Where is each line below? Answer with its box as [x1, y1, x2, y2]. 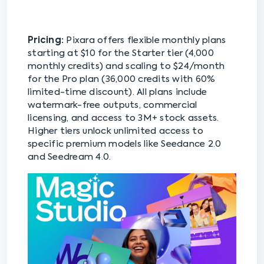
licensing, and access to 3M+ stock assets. [28, 114, 219, 123]
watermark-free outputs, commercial [28, 101, 197, 110]
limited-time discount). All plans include [28, 88, 207, 97]
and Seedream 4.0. [28, 153, 111, 162]
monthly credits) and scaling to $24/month [28, 62, 225, 71]
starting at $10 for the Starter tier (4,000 [28, 49, 214, 58]
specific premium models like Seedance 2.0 [28, 140, 222, 149]
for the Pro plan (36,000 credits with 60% [28, 75, 216, 84]
